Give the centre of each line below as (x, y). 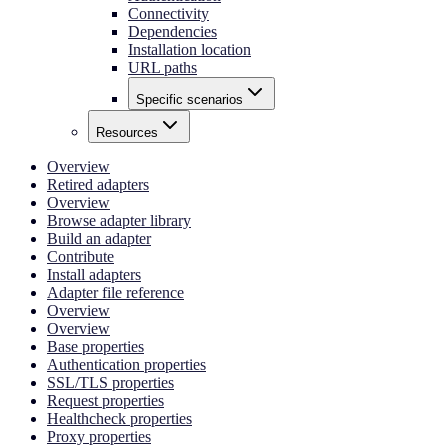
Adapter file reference (115, 292)
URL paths (162, 67)
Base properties (95, 346)
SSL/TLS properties (110, 382)
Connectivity (168, 13)
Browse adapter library (119, 220)
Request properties (105, 400)
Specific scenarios (189, 99)
